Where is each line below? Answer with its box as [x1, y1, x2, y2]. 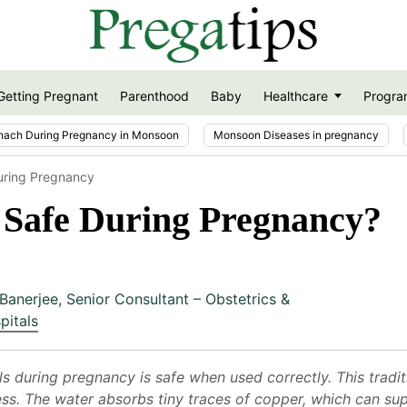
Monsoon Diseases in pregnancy [213, 127, 379, 142]
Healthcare [263, 88, 328, 104]
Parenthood [119, 88, 189, 104]
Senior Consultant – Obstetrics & [66, 289, 290, 308]
